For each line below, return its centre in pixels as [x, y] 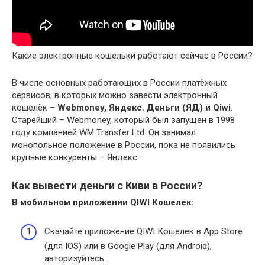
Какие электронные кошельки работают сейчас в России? [132, 56]
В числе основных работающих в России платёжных [119, 83]
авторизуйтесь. [75, 258]
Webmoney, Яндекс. [101, 108]
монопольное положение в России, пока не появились [124, 145]
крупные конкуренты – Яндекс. [75, 158]
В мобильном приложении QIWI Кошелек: [103, 203]
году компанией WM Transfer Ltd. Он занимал [104, 133]
